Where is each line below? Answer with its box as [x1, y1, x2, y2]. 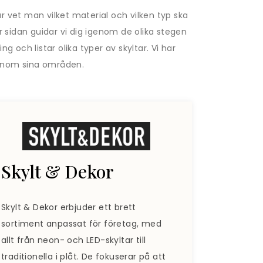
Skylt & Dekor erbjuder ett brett [1, 201, 136, 213]
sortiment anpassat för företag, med [1, 217, 161, 230]
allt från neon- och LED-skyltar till [1, 234, 146, 246]
